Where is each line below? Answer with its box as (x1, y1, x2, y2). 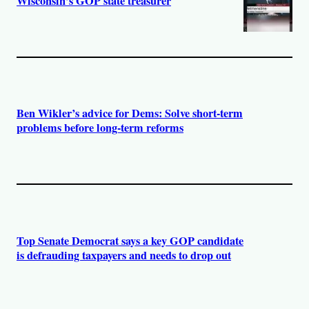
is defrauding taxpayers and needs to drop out (17, 246, 231, 263)
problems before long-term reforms (17, 119, 183, 137)
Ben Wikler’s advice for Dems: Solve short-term (17, 105, 243, 122)
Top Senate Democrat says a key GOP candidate (17, 232, 243, 249)
